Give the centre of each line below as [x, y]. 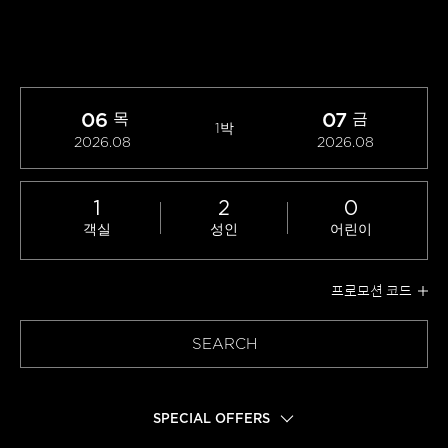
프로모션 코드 [371, 290]
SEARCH [224, 344]
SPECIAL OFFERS [211, 418]
